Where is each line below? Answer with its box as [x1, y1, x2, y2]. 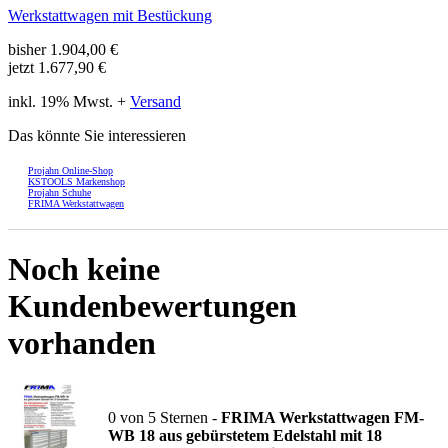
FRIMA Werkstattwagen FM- [221, 408, 424, 426]
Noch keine [8, 251, 160, 288]
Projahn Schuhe [28, 186, 91, 198]
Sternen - [156, 408, 221, 426]
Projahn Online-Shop [28, 164, 113, 176]
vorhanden [8, 325, 156, 362]
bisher [8, 40, 50, 58]
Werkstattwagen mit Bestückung [8, 6, 212, 24]
